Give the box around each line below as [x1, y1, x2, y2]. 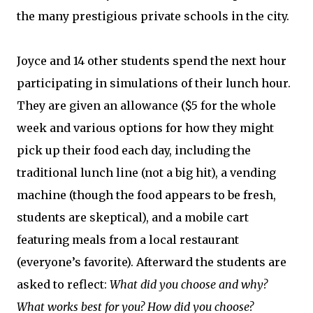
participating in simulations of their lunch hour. [17, 76, 291, 90]
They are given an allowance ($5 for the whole [17, 99, 276, 112]
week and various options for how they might [17, 121, 274, 135]
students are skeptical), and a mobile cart [17, 210, 249, 224]
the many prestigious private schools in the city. [17, 9, 289, 23]
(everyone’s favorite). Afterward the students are [17, 255, 286, 269]
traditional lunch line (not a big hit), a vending [17, 166, 276, 180]
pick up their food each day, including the [17, 143, 251, 157]
